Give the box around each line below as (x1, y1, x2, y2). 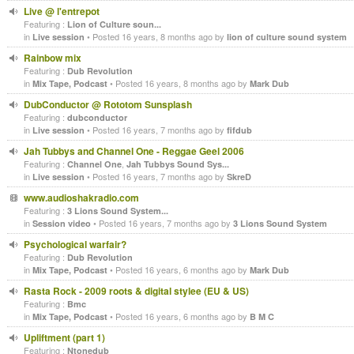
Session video (32, 217, 91, 229)
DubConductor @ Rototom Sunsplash (24, 97, 192, 111)
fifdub (227, 124, 252, 136)
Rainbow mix (24, 51, 81, 65)
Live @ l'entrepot (24, 4, 100, 18)
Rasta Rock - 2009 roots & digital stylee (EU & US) (24, 284, 249, 298)
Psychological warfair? (24, 237, 126, 251)
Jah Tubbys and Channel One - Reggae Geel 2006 (24, 144, 244, 158)
